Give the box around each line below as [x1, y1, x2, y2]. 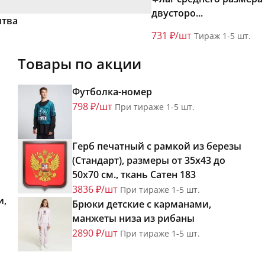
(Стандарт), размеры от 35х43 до [72, 154, 225, 167]
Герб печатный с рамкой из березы [72, 140, 241, 153]
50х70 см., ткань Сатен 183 [72, 168, 196, 182]
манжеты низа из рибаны [72, 212, 195, 225]
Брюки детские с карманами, [72, 198, 211, 211]
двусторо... [151, 7, 203, 20]
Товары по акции [18, 54, 141, 74]
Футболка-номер [72, 85, 152, 99]
